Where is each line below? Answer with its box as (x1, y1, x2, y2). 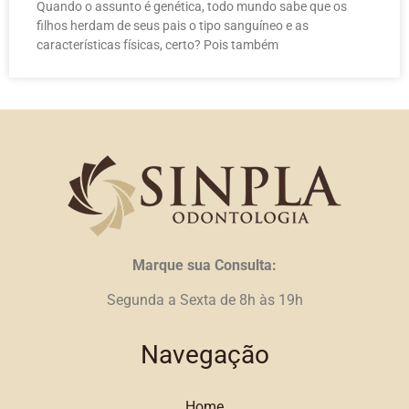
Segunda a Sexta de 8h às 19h (106, 291, 303, 309)
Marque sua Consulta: (132, 256, 277, 274)
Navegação (140, 340, 269, 371)
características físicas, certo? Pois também (37, 37, 278, 52)
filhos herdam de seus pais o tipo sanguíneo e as (37, 17, 309, 33)
